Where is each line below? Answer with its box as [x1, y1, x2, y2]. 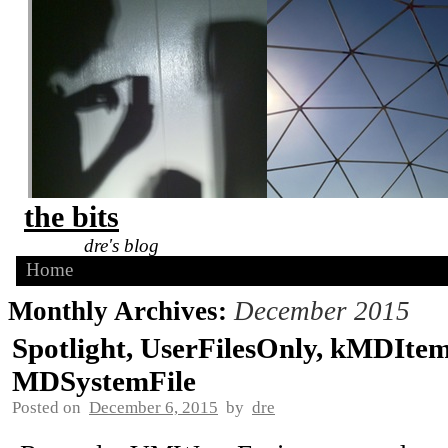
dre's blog [83, 235, 159, 256]
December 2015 [234, 296, 410, 326]
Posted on [12, 398, 81, 417]
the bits [24, 200, 119, 233]
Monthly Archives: [8, 296, 234, 326]
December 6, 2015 [89, 398, 218, 417]
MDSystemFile [12, 365, 196, 397]
